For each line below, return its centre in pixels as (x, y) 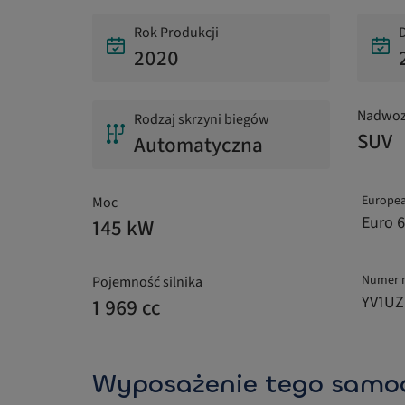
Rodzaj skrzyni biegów (202, 120)
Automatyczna (198, 146)
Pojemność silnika (147, 283)
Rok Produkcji (176, 33)
